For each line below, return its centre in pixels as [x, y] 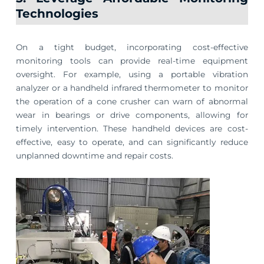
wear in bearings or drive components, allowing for [132, 115]
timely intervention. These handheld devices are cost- [132, 128]
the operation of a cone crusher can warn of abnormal [132, 101]
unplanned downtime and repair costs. [95, 155]
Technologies [57, 14]
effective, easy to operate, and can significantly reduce [132, 142]
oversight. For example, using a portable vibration [132, 74]
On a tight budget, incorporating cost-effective [132, 47]
